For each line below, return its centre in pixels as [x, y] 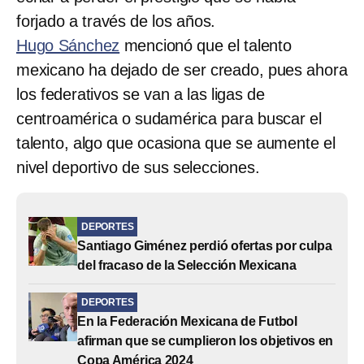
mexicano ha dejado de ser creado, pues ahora [182, 69]
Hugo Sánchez [68, 45]
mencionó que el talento [206, 45]
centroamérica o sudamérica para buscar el [169, 118]
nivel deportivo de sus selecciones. [138, 167]
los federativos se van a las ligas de [141, 94]
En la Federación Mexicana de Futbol [188, 321]
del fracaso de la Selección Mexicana [187, 265]
